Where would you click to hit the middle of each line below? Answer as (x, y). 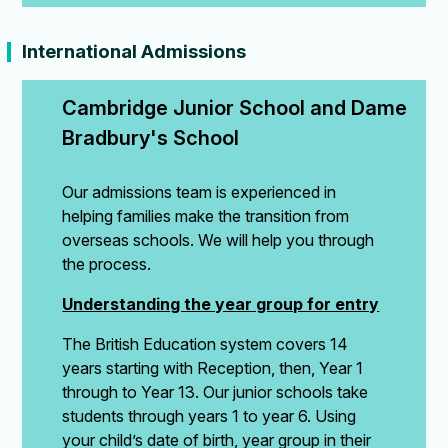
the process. (107, 263)
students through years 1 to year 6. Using (209, 415)
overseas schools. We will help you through (218, 239)
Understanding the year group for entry (221, 303)
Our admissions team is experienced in (199, 191)
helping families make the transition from (206, 215)
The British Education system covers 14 (205, 343)
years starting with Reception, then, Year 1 (213, 367)
